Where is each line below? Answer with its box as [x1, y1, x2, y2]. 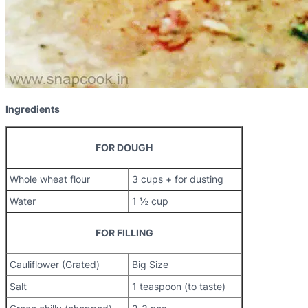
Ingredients [5, 103, 60, 115]
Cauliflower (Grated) [10, 258, 100, 270]
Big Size [132, 258, 168, 270]
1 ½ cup [132, 195, 168, 207]
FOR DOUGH [96, 142, 153, 153]
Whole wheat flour [10, 173, 90, 185]
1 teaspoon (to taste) [132, 280, 225, 292]
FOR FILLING [95, 227, 153, 239]
